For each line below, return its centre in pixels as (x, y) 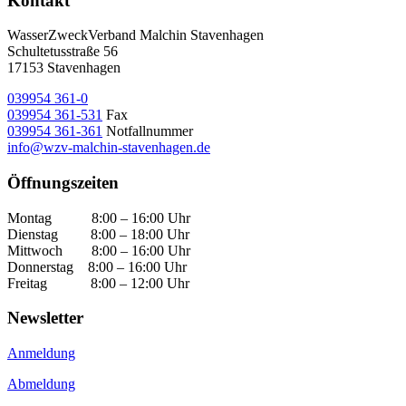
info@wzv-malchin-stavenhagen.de (109, 148)
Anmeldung (41, 353)
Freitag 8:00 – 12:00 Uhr (98, 283)
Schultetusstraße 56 (63, 52)
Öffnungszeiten (63, 182)
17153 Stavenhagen (64, 68)
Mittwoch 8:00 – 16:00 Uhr (99, 250)
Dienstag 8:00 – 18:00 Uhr (98, 234)
